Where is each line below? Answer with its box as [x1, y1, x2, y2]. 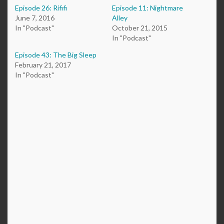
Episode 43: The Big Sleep [15, 50, 96, 59]
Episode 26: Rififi [15, 3, 67, 12]
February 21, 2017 [15, 60, 71, 69]
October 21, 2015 [112, 23, 167, 32]
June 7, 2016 [15, 13, 54, 22]
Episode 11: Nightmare [112, 3, 183, 12]
